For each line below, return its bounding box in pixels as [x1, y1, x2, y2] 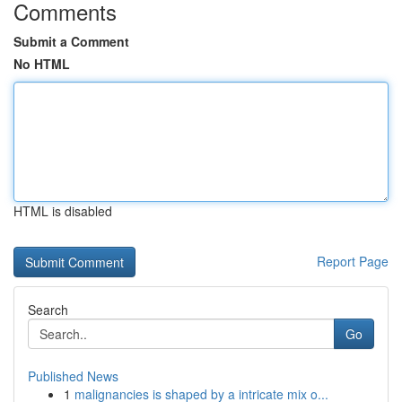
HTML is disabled [13, 202, 112, 220]
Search [28, 301, 68, 319]
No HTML [13, 55, 70, 73]
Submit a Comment [13, 32, 129, 50]
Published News [28, 367, 118, 385]
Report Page [317, 252, 389, 270]
